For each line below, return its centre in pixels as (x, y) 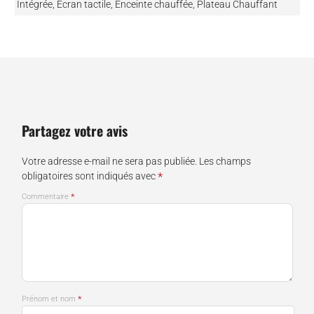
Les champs (225, 161)
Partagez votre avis (74, 130)
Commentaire (46, 196)
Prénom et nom (49, 299)
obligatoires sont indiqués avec (89, 176)
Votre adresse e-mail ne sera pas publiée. (109, 161)
